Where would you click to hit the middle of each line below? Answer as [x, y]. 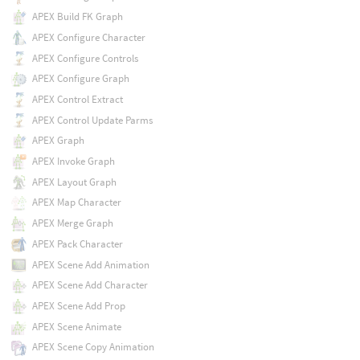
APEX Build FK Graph [77, 17]
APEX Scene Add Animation [90, 264]
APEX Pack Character [77, 243]
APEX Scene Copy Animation [93, 347]
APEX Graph [58, 141]
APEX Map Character [76, 202]
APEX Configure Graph [80, 79]
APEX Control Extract [77, 99]
